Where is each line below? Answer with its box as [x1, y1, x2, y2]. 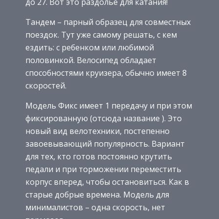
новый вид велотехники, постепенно [25, 125, 170, 136]
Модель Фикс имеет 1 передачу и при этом [25, 100, 192, 111]
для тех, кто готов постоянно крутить [25, 151, 172, 162]
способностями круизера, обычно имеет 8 [25, 67, 187, 78]
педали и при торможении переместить [25, 163, 181, 175]
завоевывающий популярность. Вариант [25, 138, 185, 149]
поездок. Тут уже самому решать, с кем [25, 29, 177, 40]
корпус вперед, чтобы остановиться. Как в [25, 176, 189, 187]
